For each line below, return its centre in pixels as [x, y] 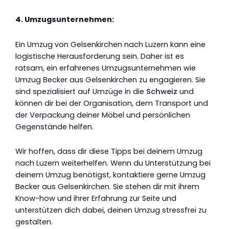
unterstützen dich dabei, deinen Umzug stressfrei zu [111, 210]
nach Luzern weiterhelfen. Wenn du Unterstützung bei [113, 163]
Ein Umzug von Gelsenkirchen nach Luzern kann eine [110, 44]
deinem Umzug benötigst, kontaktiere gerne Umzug [110, 175]
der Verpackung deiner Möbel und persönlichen [103, 115]
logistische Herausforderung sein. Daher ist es [100, 56]
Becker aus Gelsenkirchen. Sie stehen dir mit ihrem [107, 187]
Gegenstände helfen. [54, 127]
